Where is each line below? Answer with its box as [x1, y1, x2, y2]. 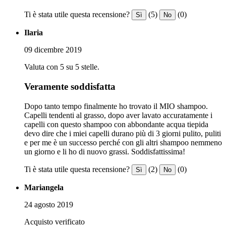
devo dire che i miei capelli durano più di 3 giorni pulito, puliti [24, 129, 221, 138]
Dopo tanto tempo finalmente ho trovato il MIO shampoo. [24, 101, 208, 110]
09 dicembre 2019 [24, 45, 82, 54]
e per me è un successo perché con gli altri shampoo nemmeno [24, 138, 222, 147]
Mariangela [24, 183, 64, 192]
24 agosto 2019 [24, 200, 73, 209]
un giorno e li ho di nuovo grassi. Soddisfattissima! [24, 147, 185, 156]
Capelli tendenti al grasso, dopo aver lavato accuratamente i [24, 110, 212, 120]
